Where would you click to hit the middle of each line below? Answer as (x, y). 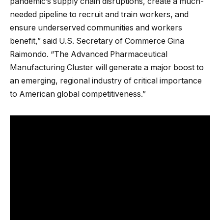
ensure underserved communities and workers (96, 28)
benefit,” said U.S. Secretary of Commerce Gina (97, 41)
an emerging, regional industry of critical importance (106, 81)
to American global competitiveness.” (78, 94)
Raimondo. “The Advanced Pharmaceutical (89, 55)
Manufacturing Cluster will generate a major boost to (107, 68)
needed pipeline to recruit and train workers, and (99, 15)
